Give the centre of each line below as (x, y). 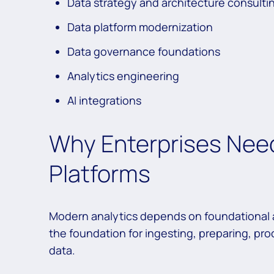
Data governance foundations (145, 52)
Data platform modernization (141, 27)
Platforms (102, 173)
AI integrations (106, 101)
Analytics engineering (124, 76)
